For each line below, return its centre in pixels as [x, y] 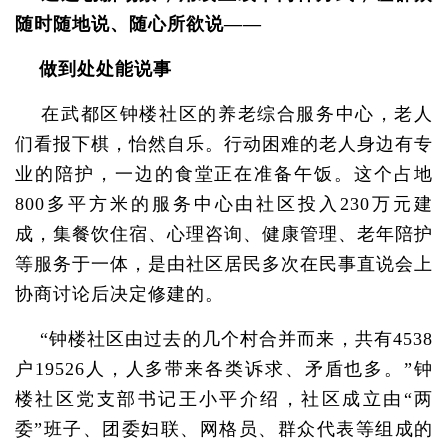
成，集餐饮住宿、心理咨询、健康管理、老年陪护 [224, 234]
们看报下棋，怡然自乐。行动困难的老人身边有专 [224, 144]
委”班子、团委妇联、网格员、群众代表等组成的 [224, 429]
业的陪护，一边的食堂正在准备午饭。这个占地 [224, 174]
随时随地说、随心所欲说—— [138, 24]
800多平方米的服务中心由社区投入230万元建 [224, 204]
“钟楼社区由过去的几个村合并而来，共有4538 [224, 339]
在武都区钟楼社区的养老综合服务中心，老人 [224, 114]
